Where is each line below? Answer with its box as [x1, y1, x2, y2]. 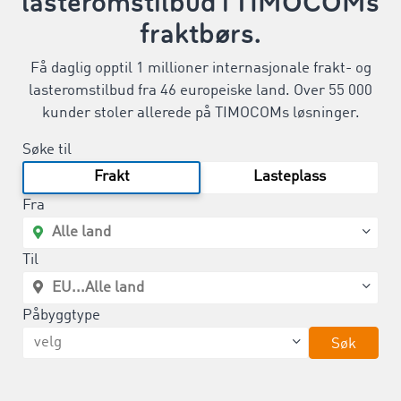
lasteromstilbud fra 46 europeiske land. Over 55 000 [29, 83, 372, 98]
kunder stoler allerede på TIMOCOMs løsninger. [41, 106, 360, 121]
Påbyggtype [22, 307, 100, 323]
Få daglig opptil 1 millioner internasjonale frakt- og [30, 61, 371, 76]
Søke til [22, 142, 72, 158]
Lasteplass [253, 169, 327, 185]
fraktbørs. [140, 16, 261, 52]
